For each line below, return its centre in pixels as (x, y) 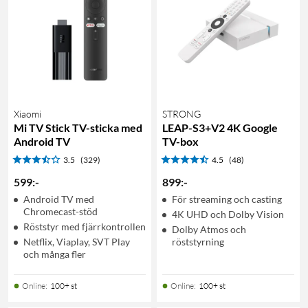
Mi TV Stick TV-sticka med (78, 127)
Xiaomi (27, 113)
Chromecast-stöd (60, 211)
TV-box (180, 141)
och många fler (55, 254)
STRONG (181, 113)
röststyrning (198, 241)
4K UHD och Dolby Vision (228, 214)
